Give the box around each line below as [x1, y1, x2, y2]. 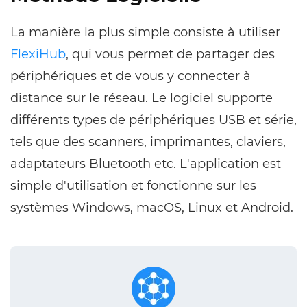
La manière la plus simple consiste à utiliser [10, 25, 280, 40]
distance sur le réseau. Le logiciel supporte [10, 90, 273, 106]
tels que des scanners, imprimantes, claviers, [10, 134, 286, 150]
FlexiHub [10, 47, 66, 62]
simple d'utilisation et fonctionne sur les [10, 178, 256, 194]
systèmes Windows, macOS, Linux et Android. [10, 200, 293, 216]
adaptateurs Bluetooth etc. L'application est [10, 156, 281, 172]
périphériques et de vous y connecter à [10, 69, 251, 84]
